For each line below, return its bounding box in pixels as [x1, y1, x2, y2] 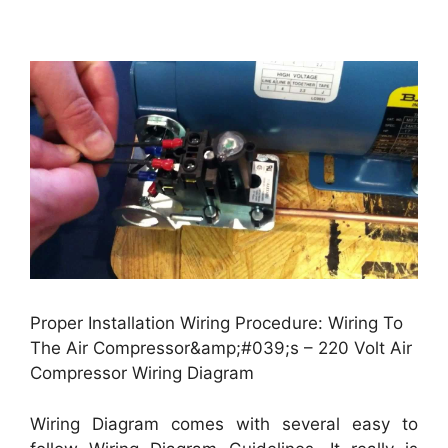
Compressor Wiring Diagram [30, 363, 254, 384]
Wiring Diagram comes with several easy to [30, 413, 418, 434]
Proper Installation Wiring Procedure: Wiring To [30, 313, 403, 334]
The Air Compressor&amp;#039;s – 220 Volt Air [30, 338, 412, 359]
